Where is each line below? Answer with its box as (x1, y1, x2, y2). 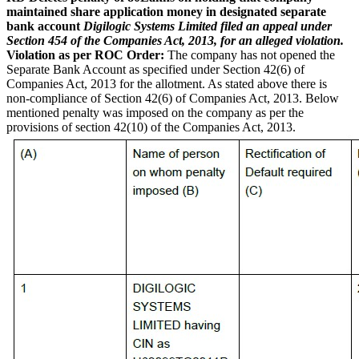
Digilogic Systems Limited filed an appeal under (83, 18, 332, 33)
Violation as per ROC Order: (6, 47, 164, 62)
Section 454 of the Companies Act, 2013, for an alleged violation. (6, 33, 344, 47)
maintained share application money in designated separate (6, 4, 326, 18)
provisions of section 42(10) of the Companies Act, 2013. (6, 119, 296, 134)
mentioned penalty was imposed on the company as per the (6, 105, 304, 119)
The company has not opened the (164, 47, 335, 62)
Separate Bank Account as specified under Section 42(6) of (6, 62, 305, 76)
